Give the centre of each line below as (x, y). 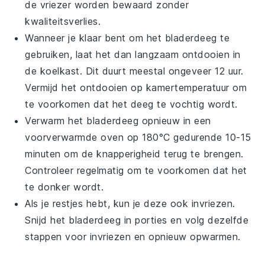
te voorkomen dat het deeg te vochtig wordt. (131, 104)
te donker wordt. (64, 187)
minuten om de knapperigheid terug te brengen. (134, 153)
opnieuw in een (175, 120)
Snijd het (47, 220)
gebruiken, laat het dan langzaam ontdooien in (133, 54)
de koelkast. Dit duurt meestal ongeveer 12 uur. (134, 71)
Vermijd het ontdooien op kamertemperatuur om (136, 87)
